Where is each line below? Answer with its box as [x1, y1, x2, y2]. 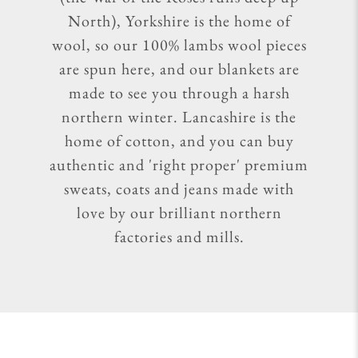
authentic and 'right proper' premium [50, 153, 308, 175]
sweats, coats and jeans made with [64, 177, 294, 199]
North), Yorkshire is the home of [67, 10, 291, 31]
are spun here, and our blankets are [58, 58, 300, 79]
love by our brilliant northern [76, 201, 282, 223]
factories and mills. [113, 225, 245, 247]
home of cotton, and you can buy [64, 129, 294, 151]
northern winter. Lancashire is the [62, 105, 296, 127]
